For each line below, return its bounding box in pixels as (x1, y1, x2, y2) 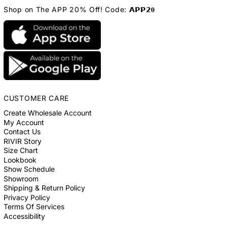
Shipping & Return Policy (4, 183, 85, 193)
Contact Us (4, 127, 41, 136)
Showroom (4, 174, 39, 183)
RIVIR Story (4, 136, 42, 145)
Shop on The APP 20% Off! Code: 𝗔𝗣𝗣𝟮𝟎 (4, 5, 156, 14)
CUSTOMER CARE (4, 94, 69, 103)
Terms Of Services (4, 202, 64, 211)
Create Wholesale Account (4, 108, 92, 118)
